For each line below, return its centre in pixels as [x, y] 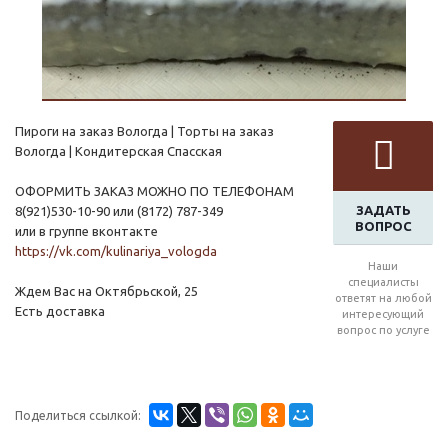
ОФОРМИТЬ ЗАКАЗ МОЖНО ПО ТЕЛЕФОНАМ [154, 191]
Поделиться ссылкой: [78, 416]
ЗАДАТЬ [383, 210]
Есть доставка [60, 311]
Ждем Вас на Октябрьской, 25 [106, 291]
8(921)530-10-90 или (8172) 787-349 [119, 211]
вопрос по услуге [383, 330]
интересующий [383, 314]
